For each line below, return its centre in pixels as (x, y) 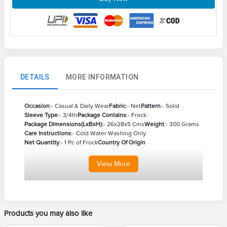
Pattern (151, 106)
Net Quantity (42, 143)
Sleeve (34, 116)
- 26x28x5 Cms (124, 125)
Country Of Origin (122, 143)
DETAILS (35, 77)
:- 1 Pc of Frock (79, 143)
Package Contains (102, 116)
